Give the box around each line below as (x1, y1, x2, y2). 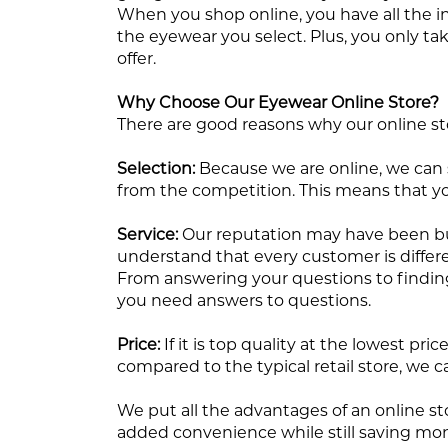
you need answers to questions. (117, 290, 371, 310)
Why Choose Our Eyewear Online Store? (117, 92, 439, 112)
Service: (117, 224, 178, 244)
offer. (117, 48, 156, 68)
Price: (117, 334, 160, 354)
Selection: (117, 158, 195, 178)
